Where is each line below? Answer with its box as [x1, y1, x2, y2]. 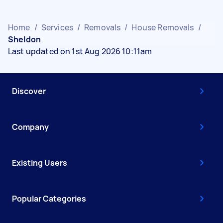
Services [41, 21, 73, 33]
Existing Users [12, 157, 67, 168]
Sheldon [8, 33, 41, 45]
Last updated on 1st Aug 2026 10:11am [8, 45, 152, 57]
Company [12, 121, 49, 132]
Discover [12, 85, 46, 97]
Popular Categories [12, 193, 86, 204]
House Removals [131, 21, 194, 33]
